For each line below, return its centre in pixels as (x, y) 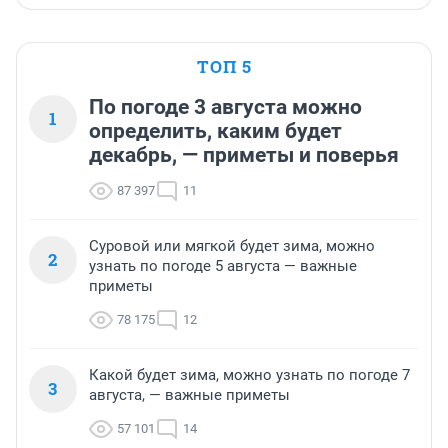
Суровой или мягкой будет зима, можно (232, 246)
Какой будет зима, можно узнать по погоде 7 (249, 375)
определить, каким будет (215, 131)
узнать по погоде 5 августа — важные (223, 266)
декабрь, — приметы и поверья (244, 155)
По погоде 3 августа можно (225, 107)
